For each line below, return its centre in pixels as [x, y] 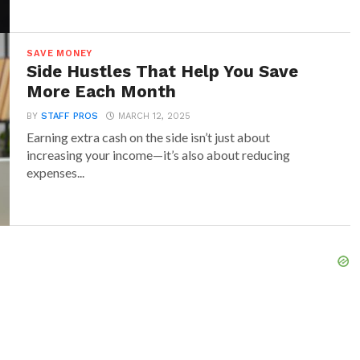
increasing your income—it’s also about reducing [159, 155]
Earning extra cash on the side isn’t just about [149, 137]
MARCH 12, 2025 [155, 116]
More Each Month [102, 92]
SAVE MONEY [60, 53]
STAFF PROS [70, 116]
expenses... [56, 172]
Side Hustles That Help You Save [163, 72]
